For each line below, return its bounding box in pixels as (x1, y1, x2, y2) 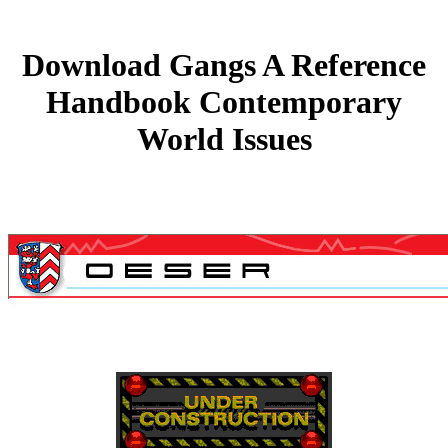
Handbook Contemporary (46, 84, 402, 121)
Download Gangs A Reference (22, 47, 426, 84)
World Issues (136, 121, 312, 158)
